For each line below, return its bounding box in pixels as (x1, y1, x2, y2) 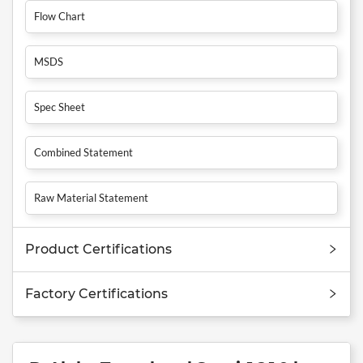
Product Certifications (25, 241, 172, 257)
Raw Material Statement (34, 190, 148, 204)
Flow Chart (34, 9, 85, 23)
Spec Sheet (34, 100, 85, 113)
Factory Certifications (25, 285, 168, 301)
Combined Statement (34, 145, 133, 159)
